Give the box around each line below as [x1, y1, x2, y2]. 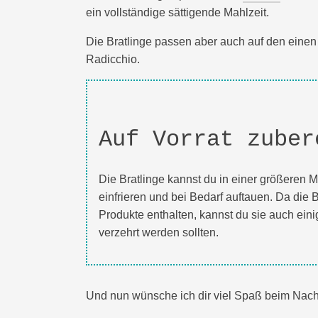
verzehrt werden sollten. [99, 226, 219, 238]
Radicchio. [86, 53, 140, 65]
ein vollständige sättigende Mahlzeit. [86, 6, 269, 18]
